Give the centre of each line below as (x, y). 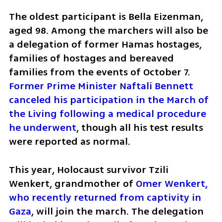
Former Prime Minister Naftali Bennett (101, 86)
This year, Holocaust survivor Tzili (88, 170)
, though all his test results (139, 128)
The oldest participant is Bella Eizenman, (106, 17)
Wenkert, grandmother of (72, 184)
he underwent (42, 128)
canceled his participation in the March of (109, 100)
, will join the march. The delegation (117, 212)
